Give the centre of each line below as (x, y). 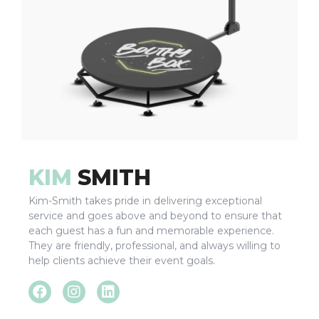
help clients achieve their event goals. (122, 260)
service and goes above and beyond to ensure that (155, 215)
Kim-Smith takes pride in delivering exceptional (145, 200)
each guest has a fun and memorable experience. (151, 230)
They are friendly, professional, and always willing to (155, 245)
